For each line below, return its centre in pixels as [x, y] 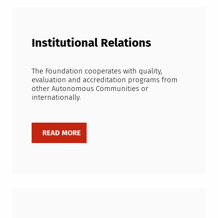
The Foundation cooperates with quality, [97, 71]
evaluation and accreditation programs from [104, 80]
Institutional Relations [91, 43]
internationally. [56, 97]
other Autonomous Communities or [90, 88]
